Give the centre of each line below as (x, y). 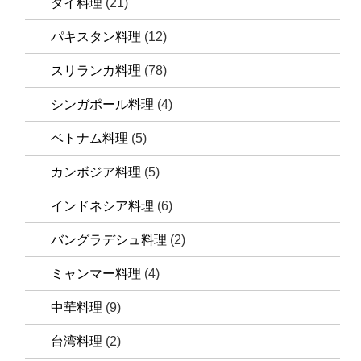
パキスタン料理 (96, 36)
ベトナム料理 (90, 138)
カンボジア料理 (96, 172)
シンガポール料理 (103, 104)
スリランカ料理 (96, 70)
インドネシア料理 (103, 205)
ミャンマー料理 (96, 273)
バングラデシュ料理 (109, 239)
